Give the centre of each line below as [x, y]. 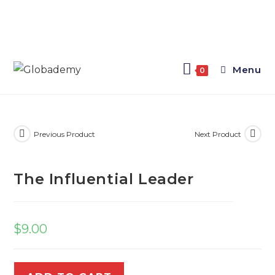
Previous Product [65, 134]
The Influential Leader [104, 179]
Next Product [218, 134]
